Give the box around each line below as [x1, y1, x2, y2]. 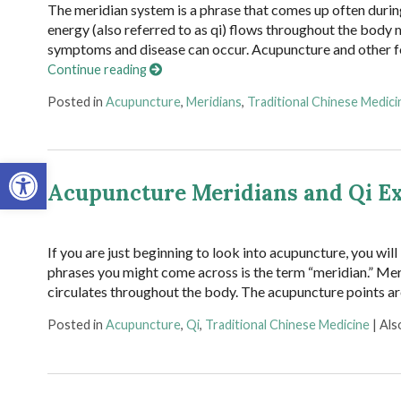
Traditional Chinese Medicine [204, 317, 370, 333]
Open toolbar [8, 153, 98, 189]
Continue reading [47, 62, 149, 78]
